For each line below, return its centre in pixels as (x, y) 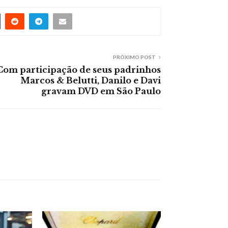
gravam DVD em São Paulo (101, 91)
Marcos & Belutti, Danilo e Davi (91, 80)
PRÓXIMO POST (134, 57)
